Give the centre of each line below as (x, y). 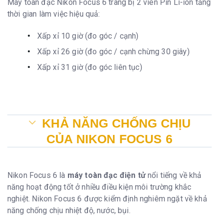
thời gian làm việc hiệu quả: (54, 14)
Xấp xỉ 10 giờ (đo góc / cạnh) (88, 36)
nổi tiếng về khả (174, 175)
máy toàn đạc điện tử (106, 175)
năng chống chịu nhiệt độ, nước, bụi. (69, 211)
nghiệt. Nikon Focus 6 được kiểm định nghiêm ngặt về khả (107, 199)
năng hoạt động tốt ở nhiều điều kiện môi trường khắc (99, 187)
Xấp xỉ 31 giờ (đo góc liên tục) (89, 67)
